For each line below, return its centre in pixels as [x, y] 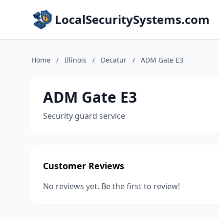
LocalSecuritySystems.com [132, 19]
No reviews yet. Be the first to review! [111, 186]
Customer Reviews [84, 166]
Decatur [114, 60]
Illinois [76, 60]
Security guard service [84, 116]
